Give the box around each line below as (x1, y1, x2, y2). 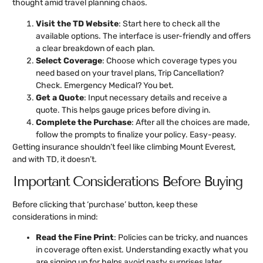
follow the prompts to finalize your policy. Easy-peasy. (36, 129, 237, 140)
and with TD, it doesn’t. (12, 154, 97, 164)
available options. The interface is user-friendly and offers (36, 31, 251, 41)
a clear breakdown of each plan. (36, 43, 155, 53)
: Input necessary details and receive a (84, 92, 227, 103)
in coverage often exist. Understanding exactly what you (36, 245, 248, 255)
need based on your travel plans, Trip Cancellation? (36, 68, 224, 78)
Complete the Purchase (36, 117, 131, 127)
